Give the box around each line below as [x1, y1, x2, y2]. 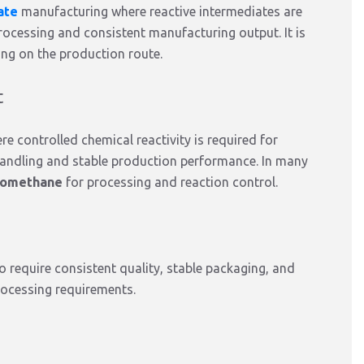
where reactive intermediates [108, 4, 284, 19]
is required [194, 132, 257, 147]
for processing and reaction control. [63, 175, 278, 189]
